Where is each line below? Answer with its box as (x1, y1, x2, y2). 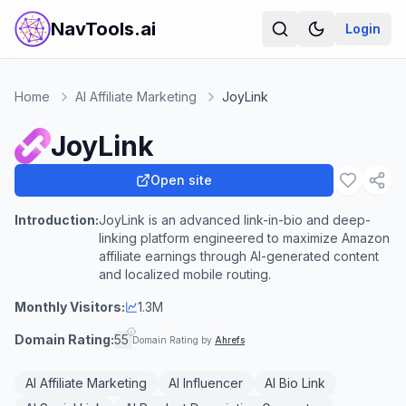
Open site (150, 172, 212, 188)
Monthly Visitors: (14, 299, 125, 314)
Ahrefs (215, 334, 245, 345)
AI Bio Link (265, 375, 325, 391)
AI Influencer (169, 375, 243, 391)
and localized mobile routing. (99, 266, 271, 282)
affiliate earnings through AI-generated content (99, 248, 379, 264)
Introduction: (14, 212, 99, 227)
